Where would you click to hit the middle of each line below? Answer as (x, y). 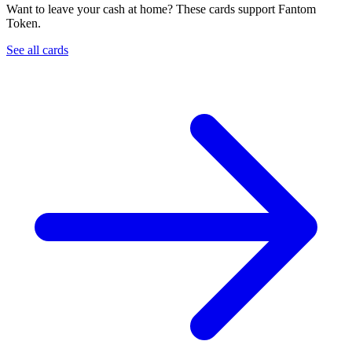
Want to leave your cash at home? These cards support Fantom (161, 9)
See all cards (37, 50)
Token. (24, 24)
